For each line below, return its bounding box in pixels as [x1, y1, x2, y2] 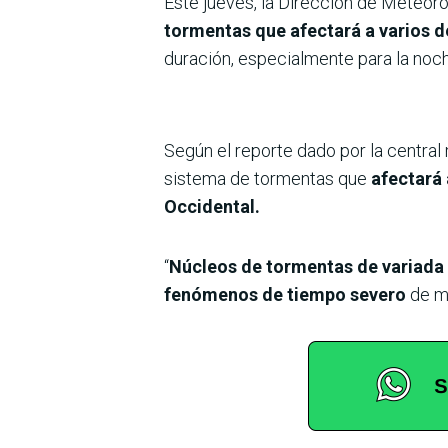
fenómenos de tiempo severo [164, 283, 406, 305]
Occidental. [164, 195, 260, 217]
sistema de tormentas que [164, 167, 367, 189]
